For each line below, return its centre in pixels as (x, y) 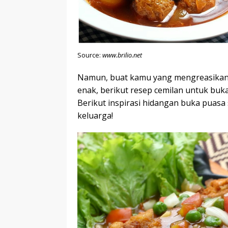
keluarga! (95, 115)
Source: (90, 55)
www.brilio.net (122, 55)
